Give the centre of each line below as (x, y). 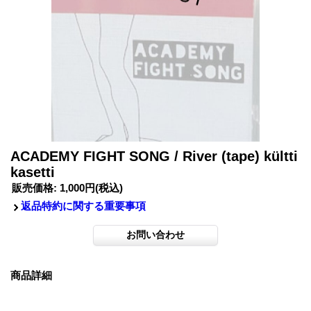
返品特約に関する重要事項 (83, 206)
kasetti (33, 172)
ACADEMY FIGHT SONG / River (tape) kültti (154, 156)
